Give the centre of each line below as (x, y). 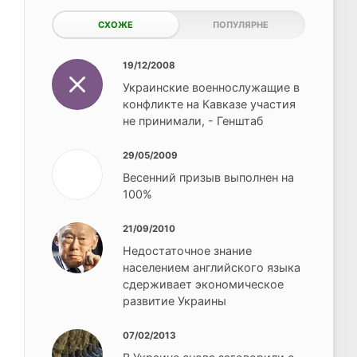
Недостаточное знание (188, 250)
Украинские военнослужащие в (212, 87)
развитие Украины (175, 300)
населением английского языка (212, 267)
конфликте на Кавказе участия (210, 104)
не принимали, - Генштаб (193, 120)
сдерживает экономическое (204, 284)
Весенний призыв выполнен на (209, 177)
